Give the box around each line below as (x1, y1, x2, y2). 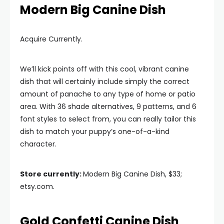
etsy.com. (20, 181, 54, 191)
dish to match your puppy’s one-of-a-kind (20, 126, 169, 136)
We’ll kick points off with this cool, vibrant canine (20, 64, 189, 74)
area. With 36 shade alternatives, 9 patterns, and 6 (20, 101, 196, 111)
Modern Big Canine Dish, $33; (83, 169, 182, 179)
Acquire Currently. (20, 34, 82, 44)
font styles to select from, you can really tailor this (20, 114, 196, 124)
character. (20, 139, 56, 149)
